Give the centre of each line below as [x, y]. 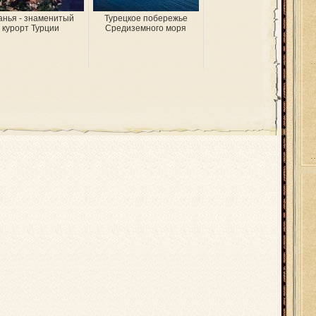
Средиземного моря [146, 28]
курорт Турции [31, 28]
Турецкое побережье [146, 18]
